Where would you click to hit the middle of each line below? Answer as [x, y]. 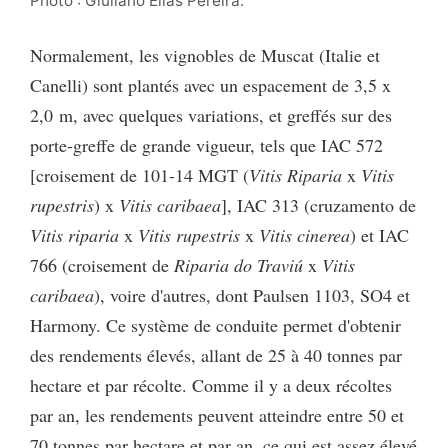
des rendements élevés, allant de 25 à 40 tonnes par [216, 354]
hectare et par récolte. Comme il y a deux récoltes [211, 384]
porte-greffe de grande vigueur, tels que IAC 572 [206, 144]
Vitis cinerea [304, 234]
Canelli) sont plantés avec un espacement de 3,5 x [210, 84]
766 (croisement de [102, 264]
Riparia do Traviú [238, 264]
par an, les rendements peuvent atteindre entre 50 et [217, 414]
